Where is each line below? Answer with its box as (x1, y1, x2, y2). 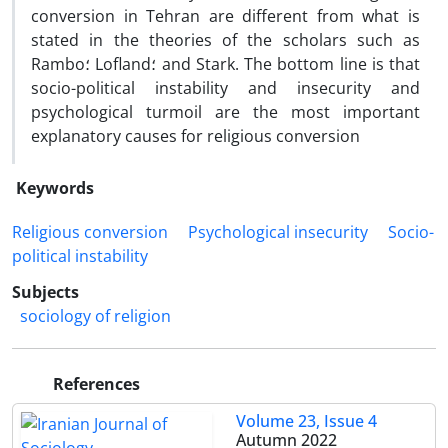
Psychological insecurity (188, 221, 368, 243)
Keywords (16, 177, 94, 199)
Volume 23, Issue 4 (236, 410, 377, 432)
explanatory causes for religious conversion (31, 125, 360, 147)
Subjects (12, 281, 79, 303)
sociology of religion (20, 305, 171, 327)
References (49, 373, 140, 395)
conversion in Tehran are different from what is (31, 5, 420, 27)
